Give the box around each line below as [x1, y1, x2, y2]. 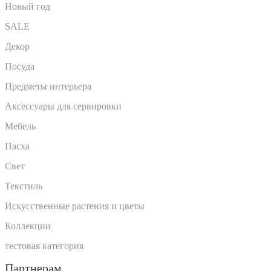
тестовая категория [5, 241, 83, 252]
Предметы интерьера [5, 81, 91, 92]
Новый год [5, 1, 50, 12]
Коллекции [5, 221, 51, 232]
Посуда [5, 61, 34, 72]
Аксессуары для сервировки [5, 101, 122, 112]
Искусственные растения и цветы [5, 201, 145, 212]
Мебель [5, 121, 36, 132]
